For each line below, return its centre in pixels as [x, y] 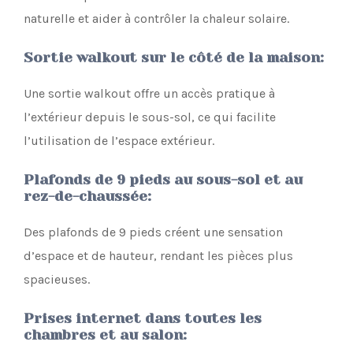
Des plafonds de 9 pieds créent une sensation [153, 232]
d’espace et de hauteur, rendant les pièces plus [158, 256]
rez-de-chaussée [85, 197]
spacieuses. [57, 280]
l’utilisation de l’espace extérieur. [119, 141]
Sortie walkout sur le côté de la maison [172, 58]
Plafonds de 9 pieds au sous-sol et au [163, 180]
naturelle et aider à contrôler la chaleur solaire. [156, 19]
